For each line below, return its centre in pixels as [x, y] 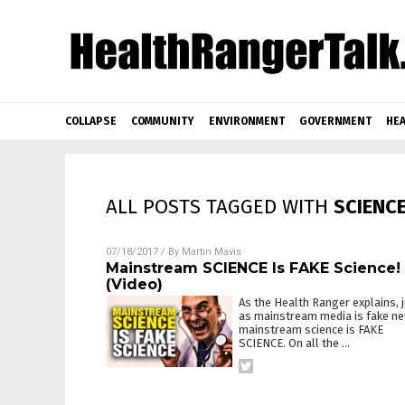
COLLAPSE [91, 121]
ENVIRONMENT [247, 121]
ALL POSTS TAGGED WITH [220, 207]
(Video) [134, 284]
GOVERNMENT [335, 121]
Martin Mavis [212, 252]
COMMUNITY [163, 121]
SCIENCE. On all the [290, 343]
